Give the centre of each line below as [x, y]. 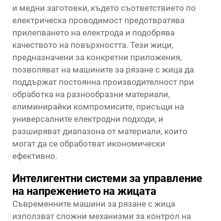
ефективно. [35, 156]
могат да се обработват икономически [89, 144]
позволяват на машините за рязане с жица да [103, 70]
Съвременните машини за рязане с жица [94, 204]
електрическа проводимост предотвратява [98, 20]
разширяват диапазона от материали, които [100, 131]
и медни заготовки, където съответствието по [104, 8]
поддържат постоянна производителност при [103, 82]
